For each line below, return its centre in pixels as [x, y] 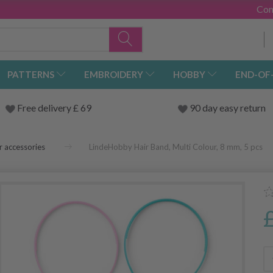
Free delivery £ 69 [54, 108]
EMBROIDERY [114, 75]
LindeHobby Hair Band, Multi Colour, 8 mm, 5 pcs [176, 147]
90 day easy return [227, 108]
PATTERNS [31, 75]
